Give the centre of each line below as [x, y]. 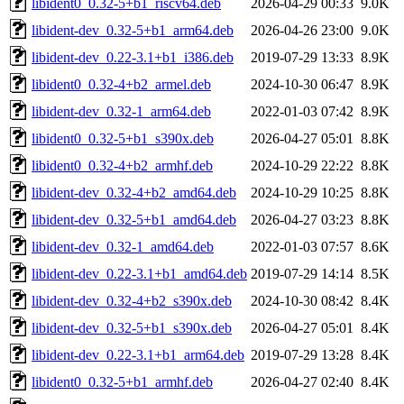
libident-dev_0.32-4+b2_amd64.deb [134, 192]
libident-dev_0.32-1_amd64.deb [123, 246]
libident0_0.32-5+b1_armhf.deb [122, 381]
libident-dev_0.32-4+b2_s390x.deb [132, 300]
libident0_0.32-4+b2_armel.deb [121, 84]
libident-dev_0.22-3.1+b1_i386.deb [133, 57]
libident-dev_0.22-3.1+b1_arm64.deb [138, 354]
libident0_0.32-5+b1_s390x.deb [123, 138]
